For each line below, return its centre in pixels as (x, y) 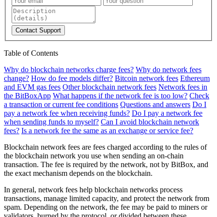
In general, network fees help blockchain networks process (93, 189)
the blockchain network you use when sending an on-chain (94, 155)
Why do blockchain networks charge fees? (69, 69)
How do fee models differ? (72, 78)
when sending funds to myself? (51, 122)
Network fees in (183, 87)
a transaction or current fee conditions (61, 104)
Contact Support (38, 30)
